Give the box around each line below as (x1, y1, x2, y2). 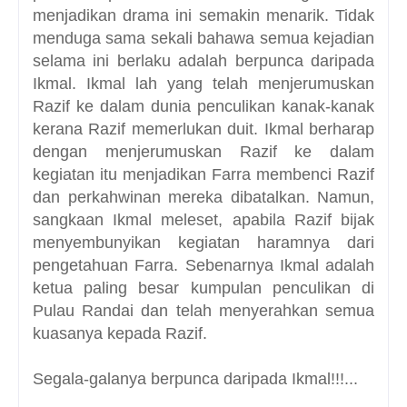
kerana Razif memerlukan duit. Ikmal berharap (33, 120, 374, 139)
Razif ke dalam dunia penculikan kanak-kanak (33, 97, 374, 116)
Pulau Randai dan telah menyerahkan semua (33, 302, 374, 321)
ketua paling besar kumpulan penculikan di (33, 279, 374, 298)
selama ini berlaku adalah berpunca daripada (33, 52, 374, 71)
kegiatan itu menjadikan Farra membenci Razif (33, 165, 374, 184)
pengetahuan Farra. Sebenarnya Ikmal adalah (33, 256, 374, 275)
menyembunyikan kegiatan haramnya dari (33, 233, 374, 253)
